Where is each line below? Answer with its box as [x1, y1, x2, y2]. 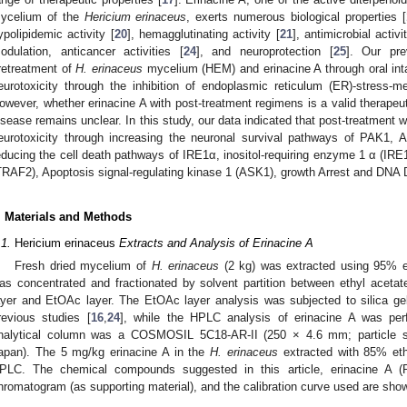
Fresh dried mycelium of [15, 259, 152, 273]
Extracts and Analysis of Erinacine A [115, 235, 313, 250]
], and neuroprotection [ [195, 44, 333, 58]
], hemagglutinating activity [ [126, 26, 280, 41]
